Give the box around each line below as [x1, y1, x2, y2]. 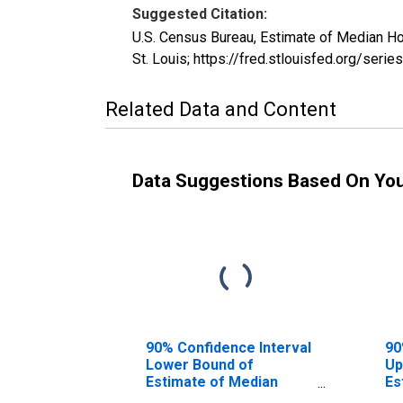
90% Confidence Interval [146, 338, 311, 356]
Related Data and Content [105, 97, 336, 121]
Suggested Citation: [132, 4, 267, 22]
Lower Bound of [146, 355, 254, 373]
